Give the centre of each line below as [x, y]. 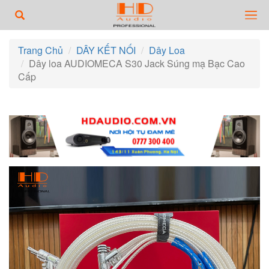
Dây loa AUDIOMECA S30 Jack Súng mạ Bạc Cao [137, 63]
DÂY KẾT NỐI [106, 50]
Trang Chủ [41, 50]
